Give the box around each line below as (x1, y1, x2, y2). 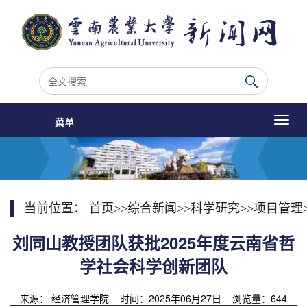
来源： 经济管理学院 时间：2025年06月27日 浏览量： (20, 291, 271, 306)
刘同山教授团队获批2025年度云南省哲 (12, 231, 295, 255)
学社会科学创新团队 (79, 254, 228, 278)
